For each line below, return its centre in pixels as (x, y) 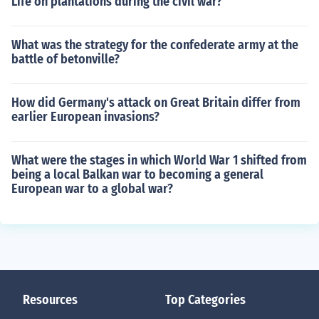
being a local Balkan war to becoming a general (137, 174)
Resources (50, 300)
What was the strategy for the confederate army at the (155, 45)
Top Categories (205, 300)
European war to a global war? (92, 189)
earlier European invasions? (85, 117)
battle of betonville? (66, 59)
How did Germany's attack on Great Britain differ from (156, 103)
